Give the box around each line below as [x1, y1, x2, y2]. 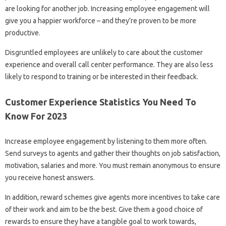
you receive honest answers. [5, 173, 95, 182]
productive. [5, 28, 40, 37]
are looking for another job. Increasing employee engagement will [5, 4, 210, 13]
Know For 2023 [5, 110, 67, 121]
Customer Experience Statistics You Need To [5, 96, 196, 107]
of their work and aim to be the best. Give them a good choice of [5, 205, 203, 213]
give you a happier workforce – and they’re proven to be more [5, 16, 196, 25]
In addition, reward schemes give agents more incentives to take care [5, 193, 220, 201]
